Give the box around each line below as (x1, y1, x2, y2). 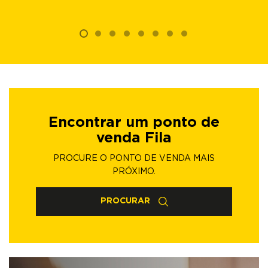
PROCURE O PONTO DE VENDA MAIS (53, 154, 215, 163)
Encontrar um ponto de (48, 115, 220, 130)
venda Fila (96, 131, 172, 146)
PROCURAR (100, 197, 153, 206)
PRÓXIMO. (112, 167, 156, 176)
